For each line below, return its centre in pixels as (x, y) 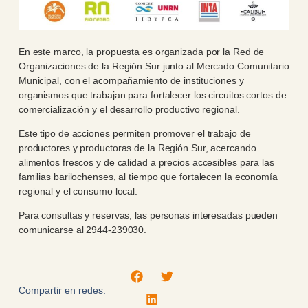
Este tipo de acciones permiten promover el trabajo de (134, 133)
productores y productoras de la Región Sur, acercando (137, 147)
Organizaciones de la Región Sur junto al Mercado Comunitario (154, 66)
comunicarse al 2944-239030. (82, 230)
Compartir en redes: (62, 290)
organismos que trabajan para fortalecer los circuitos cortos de (152, 95)
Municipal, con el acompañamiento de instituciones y (131, 80)
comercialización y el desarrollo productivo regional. (129, 109)
